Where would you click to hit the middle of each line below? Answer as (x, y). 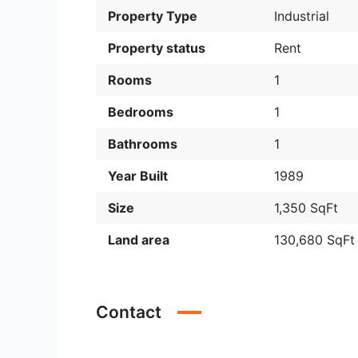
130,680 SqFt (315, 240)
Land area (139, 240)
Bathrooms (143, 144)
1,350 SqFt (306, 208)
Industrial (302, 16)
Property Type (153, 16)
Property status (157, 48)
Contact (129, 312)
